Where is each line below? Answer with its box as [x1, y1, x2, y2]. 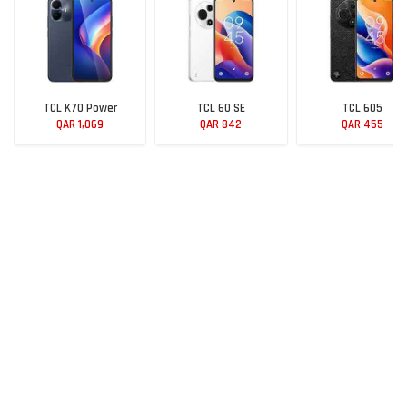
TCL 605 [342, 101, 382, 116]
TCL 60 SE [196, 101, 245, 116]
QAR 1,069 [56, 117, 104, 133]
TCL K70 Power [43, 101, 117, 116]
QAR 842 [200, 117, 243, 133]
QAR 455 [341, 117, 383, 133]
